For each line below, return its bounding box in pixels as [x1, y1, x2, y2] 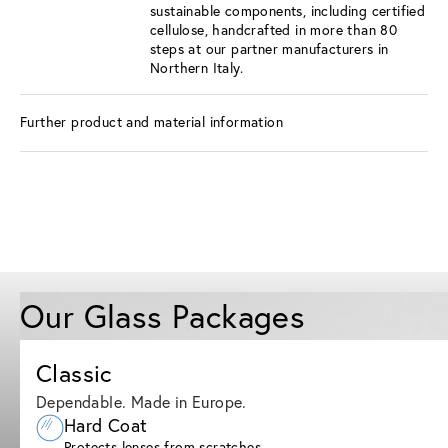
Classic [36, 357, 112, 388]
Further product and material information [20, 113, 283, 132]
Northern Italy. [150, 58, 244, 77]
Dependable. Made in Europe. [36, 391, 247, 412]
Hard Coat [64, 413, 148, 437]
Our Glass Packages [20, 295, 306, 336]
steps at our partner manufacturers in [150, 39, 389, 58]
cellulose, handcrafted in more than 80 [150, 20, 398, 39]
